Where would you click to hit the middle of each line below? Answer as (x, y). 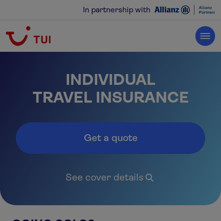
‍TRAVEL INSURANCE (110, 97)
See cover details (105, 177)
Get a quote (110, 138)
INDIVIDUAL (110, 80)
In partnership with (116, 10)
